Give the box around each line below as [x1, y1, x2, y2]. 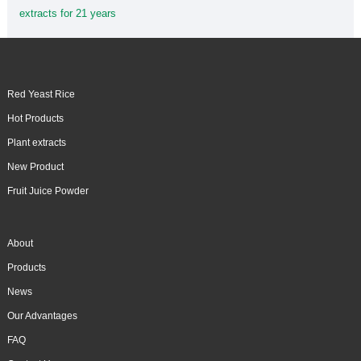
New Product [6, 161, 64, 173]
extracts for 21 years [19, 7, 116, 20]
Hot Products [6, 113, 64, 125]
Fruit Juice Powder [6, 185, 89, 197]
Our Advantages [6, 310, 77, 322]
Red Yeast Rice [6, 89, 75, 101]
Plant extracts [6, 137, 66, 149]
